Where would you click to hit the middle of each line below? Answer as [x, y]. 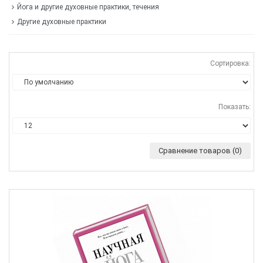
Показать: [235, 107]
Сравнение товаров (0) [200, 151]
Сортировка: [230, 64]
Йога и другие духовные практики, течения [88, 7]
